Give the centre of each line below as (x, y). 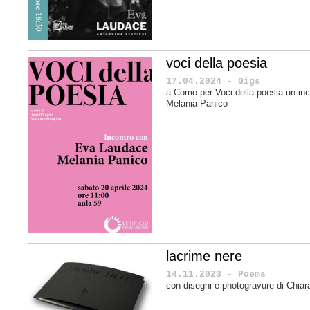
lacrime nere (204, 256)
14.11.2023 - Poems (216, 275)
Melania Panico (197, 103)
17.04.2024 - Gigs (213, 81)
